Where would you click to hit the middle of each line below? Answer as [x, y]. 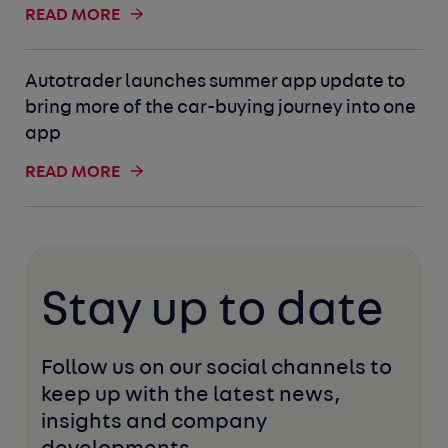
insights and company [154, 422]
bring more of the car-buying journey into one [221, 108]
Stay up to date [213, 311]
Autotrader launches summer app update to [215, 82]
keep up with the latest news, [191, 395]
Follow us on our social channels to [217, 368]
